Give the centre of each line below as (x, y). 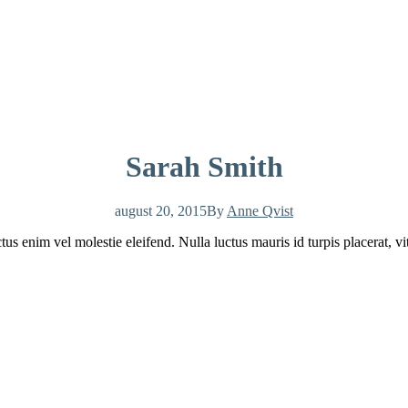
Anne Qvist (260, 211)
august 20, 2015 (161, 211)
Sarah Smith (204, 166)
